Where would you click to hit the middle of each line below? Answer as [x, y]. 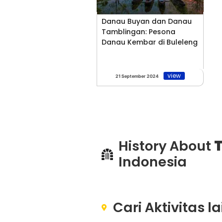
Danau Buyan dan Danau [147, 22]
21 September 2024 [137, 76]
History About [166, 146]
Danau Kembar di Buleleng [150, 42]
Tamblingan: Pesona [139, 32]
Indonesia [152, 162]
